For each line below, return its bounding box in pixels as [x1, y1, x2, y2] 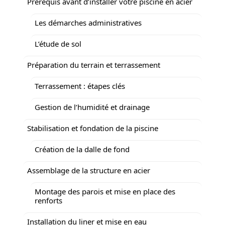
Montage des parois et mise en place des [35, 186, 175, 196]
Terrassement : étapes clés [35, 80, 125, 91]
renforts [35, 195, 62, 205]
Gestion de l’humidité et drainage [35, 101, 150, 112]
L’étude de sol [35, 38, 81, 49]
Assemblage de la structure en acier [27, 165, 150, 175]
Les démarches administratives [35, 17, 142, 28]
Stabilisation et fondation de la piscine [27, 123, 158, 133]
